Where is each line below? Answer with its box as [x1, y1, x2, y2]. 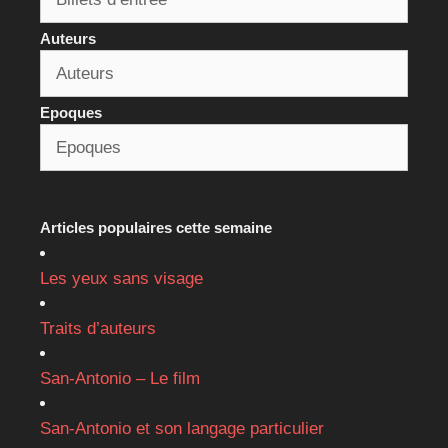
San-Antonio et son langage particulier [40, 418, 324, 438]
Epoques [40, 103, 102, 121]
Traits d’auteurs [40, 318, 156, 338]
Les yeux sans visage [40, 268, 203, 288]
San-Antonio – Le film [40, 368, 200, 388]
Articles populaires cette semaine [40, 218, 272, 236]
